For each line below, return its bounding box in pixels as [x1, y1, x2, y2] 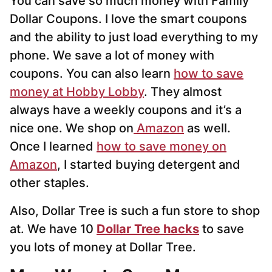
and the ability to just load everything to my [10, 30, 258, 45]
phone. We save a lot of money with [10, 48, 214, 63]
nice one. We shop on [10, 121, 134, 136]
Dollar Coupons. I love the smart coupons [10, 12, 247, 27]
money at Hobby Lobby [10, 84, 144, 100]
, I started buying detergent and [57, 157, 240, 172]
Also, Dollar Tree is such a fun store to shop [10, 203, 260, 219]
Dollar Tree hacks [97, 222, 199, 237]
